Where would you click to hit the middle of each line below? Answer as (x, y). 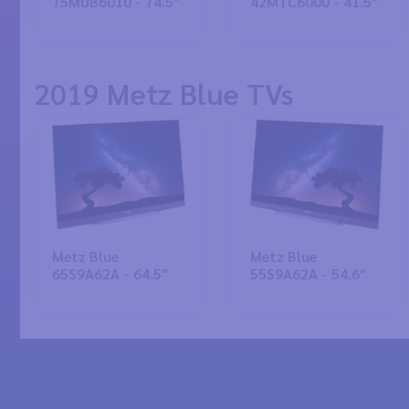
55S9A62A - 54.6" (308, 273)
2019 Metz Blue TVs (164, 93)
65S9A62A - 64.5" (110, 273)
